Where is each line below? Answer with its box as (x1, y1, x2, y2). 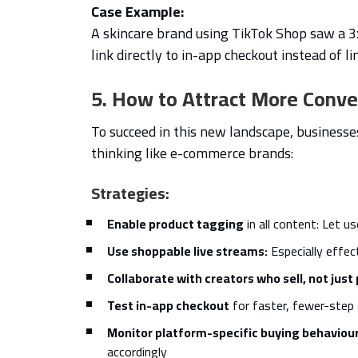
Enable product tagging (107, 211, 244, 236)
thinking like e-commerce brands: (91, 139, 293, 166)
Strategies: (91, 177, 169, 208)
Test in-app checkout (107, 292, 229, 317)
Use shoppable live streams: (107, 238, 268, 263)
